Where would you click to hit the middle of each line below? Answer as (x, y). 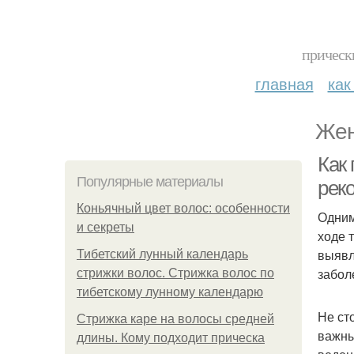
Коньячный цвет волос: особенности (183, 208)
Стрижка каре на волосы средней (175, 319)
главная (284, 83)
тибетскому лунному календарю (170, 292)
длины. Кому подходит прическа (171, 338)
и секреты (105, 227)
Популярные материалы (150, 182)
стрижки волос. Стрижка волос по (175, 273)
